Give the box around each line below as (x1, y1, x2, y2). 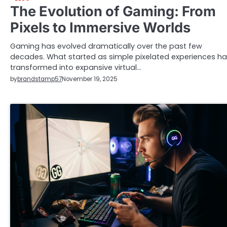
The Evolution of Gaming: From (10, 3, 216, 20)
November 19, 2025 (62, 75, 118, 84)
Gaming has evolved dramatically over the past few (10, 41, 202, 51)
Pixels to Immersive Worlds (10, 19, 191, 36)
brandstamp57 (17, 74, 62, 83)
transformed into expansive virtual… (10, 62, 141, 72)
